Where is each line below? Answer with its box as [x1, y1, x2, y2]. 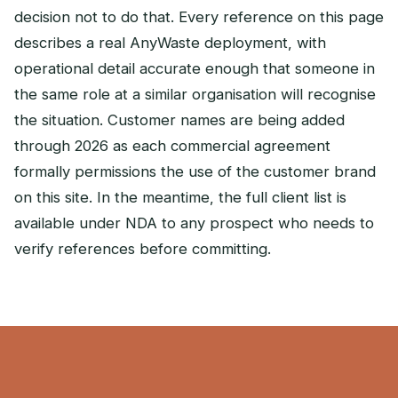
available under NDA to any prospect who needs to [14, 213, 374, 232]
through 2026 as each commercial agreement [14, 136, 330, 155]
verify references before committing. [14, 239, 271, 258]
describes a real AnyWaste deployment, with [14, 33, 326, 52]
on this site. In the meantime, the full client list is [14, 187, 346, 206]
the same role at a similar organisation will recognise [14, 84, 376, 103]
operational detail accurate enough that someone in [14, 59, 375, 77]
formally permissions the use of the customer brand [14, 162, 376, 180]
